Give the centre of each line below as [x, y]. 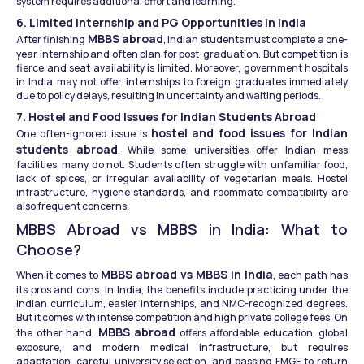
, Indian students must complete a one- [256, 40]
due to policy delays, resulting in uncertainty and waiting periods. [169, 96]
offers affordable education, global [262, 333]
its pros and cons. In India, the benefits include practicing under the [182, 290]
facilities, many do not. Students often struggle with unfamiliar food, [182, 165]
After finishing [52, 40]
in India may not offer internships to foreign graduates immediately [182, 82]
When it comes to [58, 275]
